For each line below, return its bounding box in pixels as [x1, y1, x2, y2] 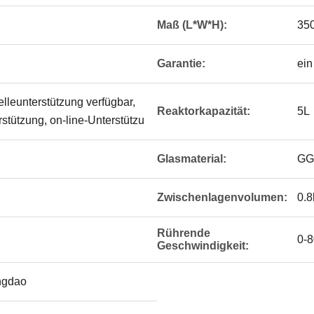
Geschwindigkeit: [157, 240, 249, 252]
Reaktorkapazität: [157, 105, 250, 117]
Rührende [157, 227, 210, 239]
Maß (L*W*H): [157, 19, 227, 31]
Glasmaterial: [157, 153, 226, 165]
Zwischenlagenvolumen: [157, 191, 287, 203]
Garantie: [157, 57, 205, 69]
